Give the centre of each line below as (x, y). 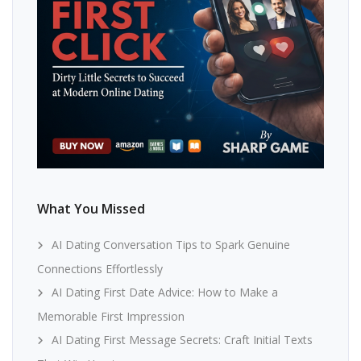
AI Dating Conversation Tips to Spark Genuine (171, 245)
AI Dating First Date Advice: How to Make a (165, 293)
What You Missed (91, 209)
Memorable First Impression (111, 317)
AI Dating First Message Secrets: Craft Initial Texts (182, 340)
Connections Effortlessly (100, 269)
